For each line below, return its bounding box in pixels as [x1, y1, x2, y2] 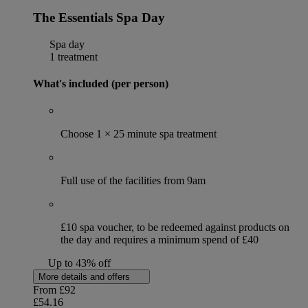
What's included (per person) [33, 78, 168, 90]
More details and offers [38, 272, 133, 283]
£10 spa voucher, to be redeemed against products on [60, 221, 289, 234]
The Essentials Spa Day [33, 10, 165, 25]
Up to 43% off [47, 257, 111, 269]
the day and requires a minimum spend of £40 [60, 234, 258, 246]
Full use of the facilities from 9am [60, 175, 206, 187]
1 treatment [47, 50, 98, 63]
